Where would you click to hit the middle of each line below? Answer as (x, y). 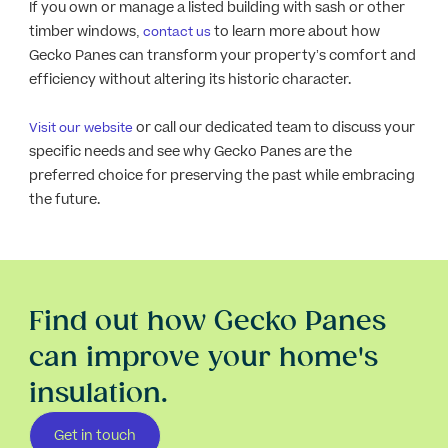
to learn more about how (295, 31)
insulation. (98, 393)
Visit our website (80, 128)
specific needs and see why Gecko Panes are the (190, 151)
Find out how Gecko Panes (207, 321)
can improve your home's (203, 357)
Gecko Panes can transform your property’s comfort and (222, 55)
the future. (64, 199)
